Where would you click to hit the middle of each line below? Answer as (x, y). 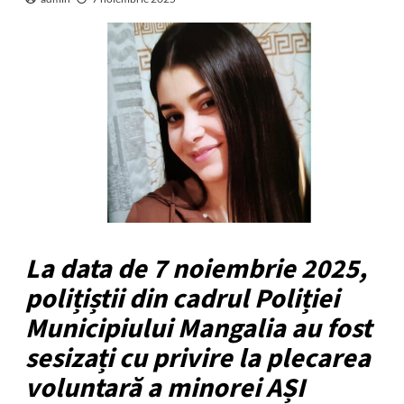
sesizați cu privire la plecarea (197, 358)
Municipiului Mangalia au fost (198, 328)
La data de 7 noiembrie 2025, (196, 269)
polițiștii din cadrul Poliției (182, 298)
